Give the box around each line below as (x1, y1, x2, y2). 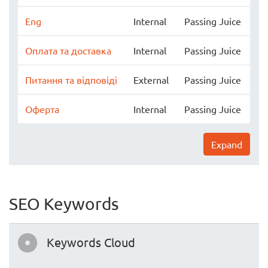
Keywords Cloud (47, 234, 135, 249)
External (133, 74, 169, 86)
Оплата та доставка (25, 44, 111, 56)
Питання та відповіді (25, 74, 117, 86)
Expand (211, 138, 242, 150)
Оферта (25, 103, 59, 115)
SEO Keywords (9, 194, 118, 214)
